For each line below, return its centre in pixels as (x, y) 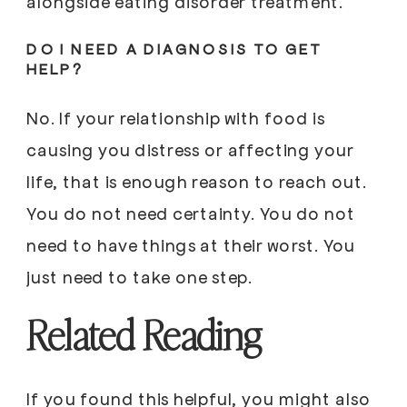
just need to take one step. (139, 276)
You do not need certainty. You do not (191, 213)
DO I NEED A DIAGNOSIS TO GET (174, 48)
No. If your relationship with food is (176, 117)
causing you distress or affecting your (190, 149)
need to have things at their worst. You (191, 244)
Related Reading (144, 335)
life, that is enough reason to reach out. (197, 181)
